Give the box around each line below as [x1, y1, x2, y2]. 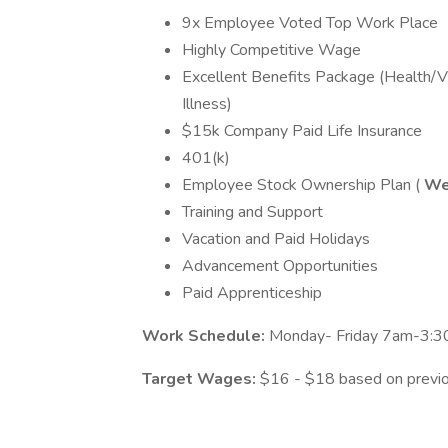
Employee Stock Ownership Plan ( [182, 174, 420, 196]
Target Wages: [142, 368, 260, 390]
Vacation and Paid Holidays [182, 228, 370, 250]
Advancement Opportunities [182, 255, 378, 277]
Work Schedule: [142, 325, 269, 347]
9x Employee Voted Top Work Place [182, 12, 438, 34]
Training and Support [182, 201, 323, 223]
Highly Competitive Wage [182, 39, 361, 61]
